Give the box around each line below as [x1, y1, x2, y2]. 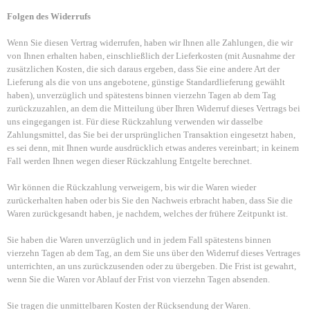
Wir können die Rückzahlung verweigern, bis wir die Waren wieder [7, 182, 256, 192]
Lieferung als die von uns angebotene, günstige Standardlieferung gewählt [7, 77, 285, 87]
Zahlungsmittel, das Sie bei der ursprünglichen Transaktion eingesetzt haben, [7, 129, 295, 140]
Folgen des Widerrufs [7, 11, 91, 21]
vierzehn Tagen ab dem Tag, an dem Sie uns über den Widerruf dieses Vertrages [7, 248, 300, 258]
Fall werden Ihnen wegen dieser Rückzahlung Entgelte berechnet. [7, 156, 252, 166]
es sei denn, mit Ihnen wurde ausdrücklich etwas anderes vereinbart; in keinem [7, 143, 299, 153]
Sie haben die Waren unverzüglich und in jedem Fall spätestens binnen [7, 235, 271, 245]
